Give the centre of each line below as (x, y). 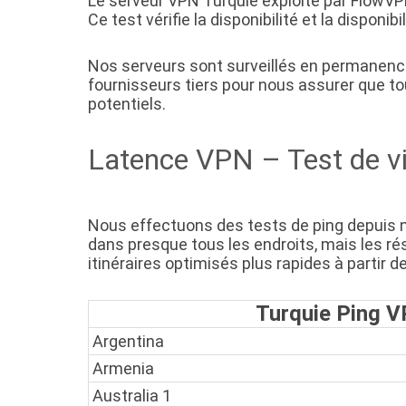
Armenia (123, 369)
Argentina (128, 342)
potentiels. (127, 104)
